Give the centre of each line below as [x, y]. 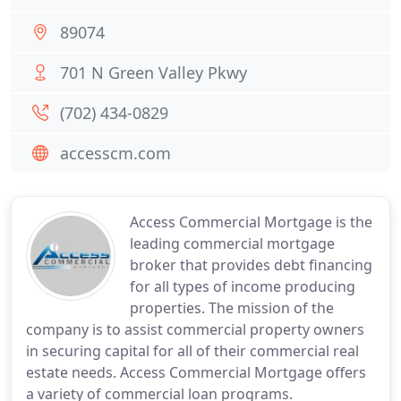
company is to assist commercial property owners [195, 329]
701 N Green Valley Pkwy [154, 73]
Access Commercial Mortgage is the [251, 222]
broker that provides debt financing [251, 265]
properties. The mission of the [232, 308]
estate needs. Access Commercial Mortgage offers [196, 372]
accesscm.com [115, 153]
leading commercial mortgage [232, 243]
